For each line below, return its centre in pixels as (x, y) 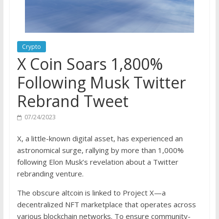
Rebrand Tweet (73, 101)
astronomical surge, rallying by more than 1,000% (100, 150)
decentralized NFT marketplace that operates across (106, 204)
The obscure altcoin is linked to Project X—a (91, 193)
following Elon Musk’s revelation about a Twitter (98, 162)
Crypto (31, 47)
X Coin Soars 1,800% (90, 64)
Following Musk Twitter (101, 82)
